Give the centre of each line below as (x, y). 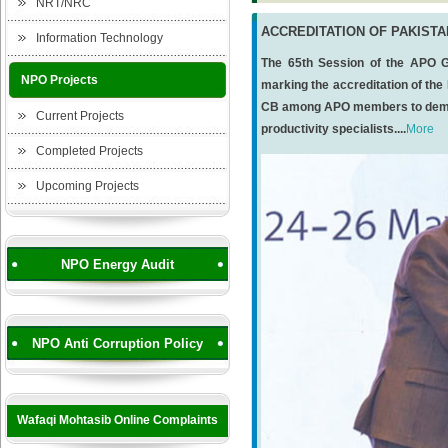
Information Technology (99, 38)
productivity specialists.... (333, 129)
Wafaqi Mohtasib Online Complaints (117, 420)
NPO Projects (59, 80)
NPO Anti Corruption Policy (117, 343)
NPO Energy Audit (117, 264)
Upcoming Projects (87, 186)
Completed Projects (89, 151)
